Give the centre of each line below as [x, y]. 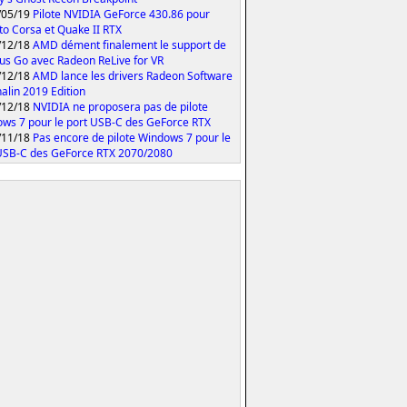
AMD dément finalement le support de [129, 45]
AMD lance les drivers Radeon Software [133, 75]
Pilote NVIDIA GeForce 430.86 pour [121, 14]
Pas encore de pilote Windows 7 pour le [132, 137]
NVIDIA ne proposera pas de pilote [120, 106]
